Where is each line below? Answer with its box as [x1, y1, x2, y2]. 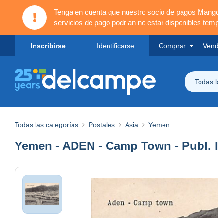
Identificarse [96, 42, 134, 50]
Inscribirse [31, 42, 66, 50]
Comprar [159, 42, 186, 50]
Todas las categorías [15, 120, 78, 128]
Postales [89, 120, 115, 128]
